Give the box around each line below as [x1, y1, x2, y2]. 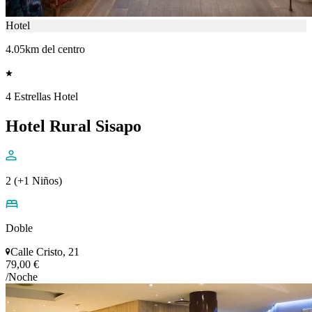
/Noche [6, 270, 38, 283]
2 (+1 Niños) [6, 174, 62, 187]
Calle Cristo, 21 [10, 245, 79, 258]
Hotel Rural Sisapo [6, 116, 141, 135]
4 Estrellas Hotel [6, 90, 78, 102]
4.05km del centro [6, 42, 85, 55]
